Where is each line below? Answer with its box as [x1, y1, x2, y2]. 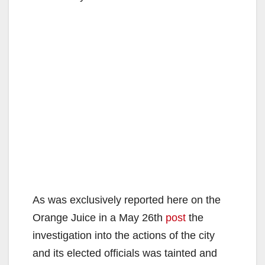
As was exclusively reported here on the [33, 193, 221, 206]
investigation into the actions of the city [33, 229, 215, 241]
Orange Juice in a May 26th [33, 211, 166, 224]
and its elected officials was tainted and [33, 247, 217, 259]
